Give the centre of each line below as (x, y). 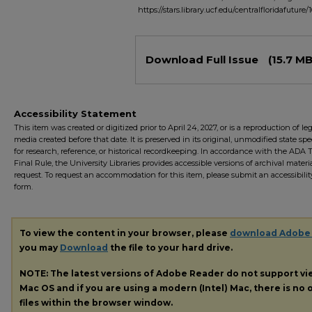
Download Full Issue (203, 60)
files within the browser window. (96, 302)
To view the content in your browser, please (125, 233)
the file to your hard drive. (170, 247)
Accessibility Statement (75, 114)
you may (40, 247)
